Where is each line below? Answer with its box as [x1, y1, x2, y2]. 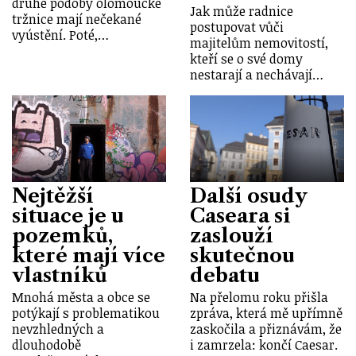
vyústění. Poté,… [12, 25, 109, 44]
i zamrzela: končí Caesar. [190, 335, 338, 354]
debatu [190, 263, 260, 287]
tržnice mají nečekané [12, 10, 141, 28]
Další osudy [190, 184, 307, 207]
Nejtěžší [12, 184, 94, 207]
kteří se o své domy [190, 49, 303, 68]
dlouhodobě [12, 335, 81, 354]
